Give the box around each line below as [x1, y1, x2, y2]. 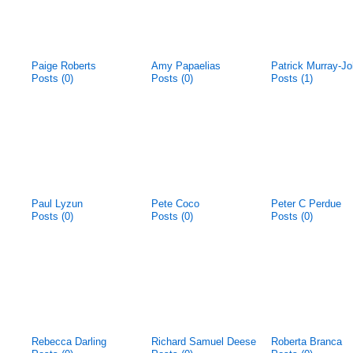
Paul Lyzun [32, 198, 83, 210]
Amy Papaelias [151, 60, 221, 72]
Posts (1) [271, 72, 313, 84]
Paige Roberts [32, 60, 96, 72]
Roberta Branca [271, 336, 342, 347]
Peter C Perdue [271, 198, 341, 210]
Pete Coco [151, 198, 199, 210]
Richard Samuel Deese [151, 336, 256, 347]
